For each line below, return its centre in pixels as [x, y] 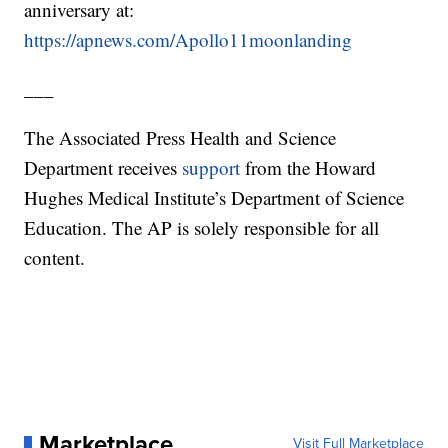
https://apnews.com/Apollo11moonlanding [188, 40]
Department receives [103, 168]
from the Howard [308, 168]
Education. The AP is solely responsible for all [202, 228]
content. [55, 258]
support [211, 168]
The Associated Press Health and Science [180, 138]
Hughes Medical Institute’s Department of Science [214, 198]
